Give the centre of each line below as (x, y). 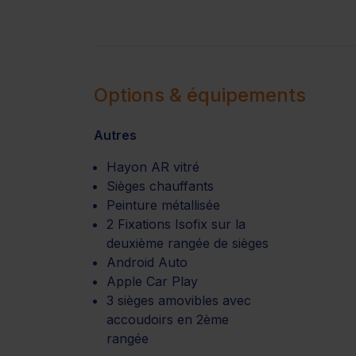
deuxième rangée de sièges (188, 243)
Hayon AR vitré (153, 166)
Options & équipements (200, 95)
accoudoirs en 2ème (168, 319)
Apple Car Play (152, 281)
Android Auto (147, 262)
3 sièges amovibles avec (179, 300)
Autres (115, 135)
